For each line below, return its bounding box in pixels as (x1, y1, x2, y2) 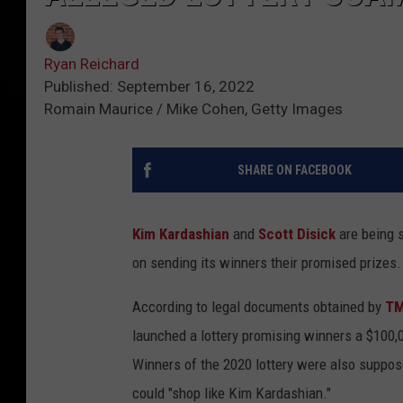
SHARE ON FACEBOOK (237, 163, 352, 178)
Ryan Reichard (44, 55, 139, 74)
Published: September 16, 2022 (44, 77, 255, 96)
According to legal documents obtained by (132, 298, 385, 317)
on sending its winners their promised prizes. (132, 254, 401, 273)
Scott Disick (258, 225, 336, 244)
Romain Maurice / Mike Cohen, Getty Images (44, 100, 343, 119)
